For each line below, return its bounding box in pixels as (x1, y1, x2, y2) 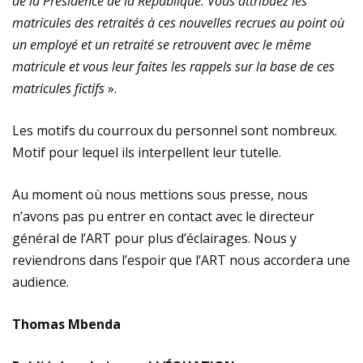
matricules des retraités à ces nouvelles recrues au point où (12, 14, 344, 32)
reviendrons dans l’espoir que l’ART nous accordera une (12, 251, 350, 269)
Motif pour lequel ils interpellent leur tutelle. (12, 143, 281, 161)
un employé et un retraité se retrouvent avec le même (12, 36, 311, 53)
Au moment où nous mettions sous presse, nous (12, 186, 308, 203)
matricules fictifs (12, 79, 108, 97)
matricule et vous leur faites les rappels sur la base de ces (12, 58, 335, 75)
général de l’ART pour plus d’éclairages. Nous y (12, 229, 297, 247)
